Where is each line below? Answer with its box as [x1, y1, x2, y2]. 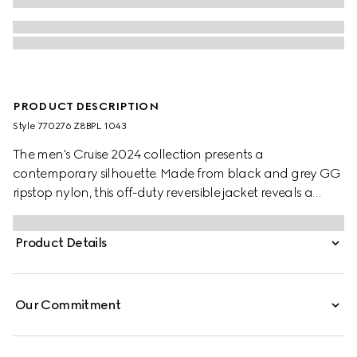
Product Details [15, 235, 108, 250]
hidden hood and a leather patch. [13, 204, 213, 219]
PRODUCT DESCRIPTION [13, 100, 159, 113]
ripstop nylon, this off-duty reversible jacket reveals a [13, 185, 313, 200]
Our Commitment [15, 297, 121, 312]
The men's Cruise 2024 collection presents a [13, 147, 264, 162]
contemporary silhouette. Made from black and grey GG [13, 166, 341, 181]
